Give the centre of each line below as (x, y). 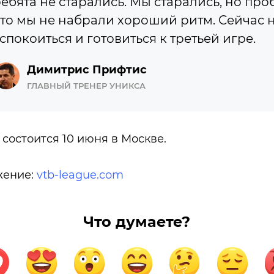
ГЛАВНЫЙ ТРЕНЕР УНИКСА (86, 86)
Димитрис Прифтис (87, 70)
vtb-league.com (80, 175)
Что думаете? (137, 222)
